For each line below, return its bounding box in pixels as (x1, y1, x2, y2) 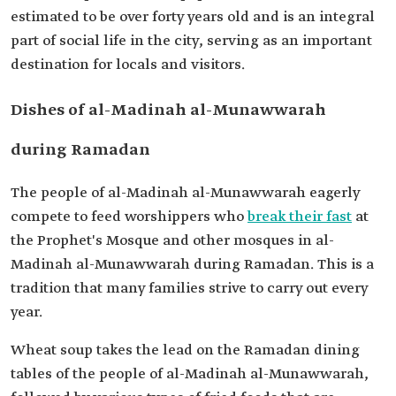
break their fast (247, 208, 352, 226)
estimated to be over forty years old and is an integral (11, 8, 375, 27)
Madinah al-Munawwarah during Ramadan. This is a (11, 255, 374, 274)
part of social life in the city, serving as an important (11, 32, 372, 50)
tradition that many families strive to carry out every (11, 279, 368, 298)
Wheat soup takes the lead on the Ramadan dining (11, 341, 360, 360)
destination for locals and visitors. (11, 56, 245, 74)
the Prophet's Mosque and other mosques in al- (11, 232, 334, 250)
